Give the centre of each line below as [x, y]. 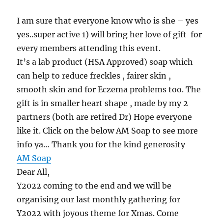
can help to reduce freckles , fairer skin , [94, 76]
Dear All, [33, 172]
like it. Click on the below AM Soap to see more [108, 131]
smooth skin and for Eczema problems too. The [109, 90]
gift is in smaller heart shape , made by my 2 [103, 103]
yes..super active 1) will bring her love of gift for [110, 35]
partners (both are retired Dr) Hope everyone [105, 117]
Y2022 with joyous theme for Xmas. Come [98, 213]
